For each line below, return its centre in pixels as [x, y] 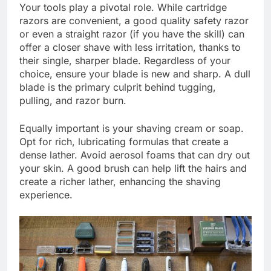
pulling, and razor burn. [73, 100]
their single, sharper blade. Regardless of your [125, 60]
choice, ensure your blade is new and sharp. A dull [135, 73]
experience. [46, 194]
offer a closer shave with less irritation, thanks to [130, 47]
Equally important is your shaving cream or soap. [132, 128]
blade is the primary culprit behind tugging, [118, 87]
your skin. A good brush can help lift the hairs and [133, 168]
